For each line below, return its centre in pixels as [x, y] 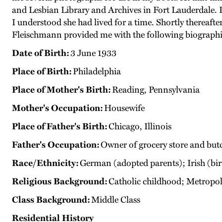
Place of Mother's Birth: [61, 90]
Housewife [124, 108]
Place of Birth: [42, 72]
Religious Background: [60, 182]
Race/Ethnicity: [45, 163]
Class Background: [51, 200]
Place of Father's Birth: [60, 127]
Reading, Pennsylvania [155, 90]
